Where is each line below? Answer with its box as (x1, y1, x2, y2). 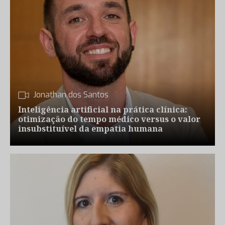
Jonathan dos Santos (33, 89, 108, 100)
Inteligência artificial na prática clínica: (18, 104, 187, 115)
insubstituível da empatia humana (18, 123, 163, 134)
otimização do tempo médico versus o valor (18, 114, 200, 125)
